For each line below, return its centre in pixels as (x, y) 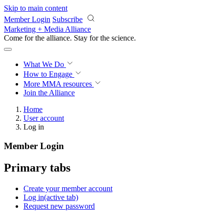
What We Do (45, 64)
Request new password (59, 206)
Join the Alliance (49, 93)
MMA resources (66, 84)
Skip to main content (36, 8)
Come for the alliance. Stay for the (58, 38)
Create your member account (68, 188)
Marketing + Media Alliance (47, 29)
